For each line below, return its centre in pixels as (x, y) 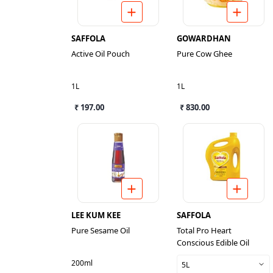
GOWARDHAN (204, 38)
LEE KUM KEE (96, 215)
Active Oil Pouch (101, 54)
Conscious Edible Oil (213, 243)
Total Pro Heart (204, 230)
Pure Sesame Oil (101, 230)
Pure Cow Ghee (204, 54)
